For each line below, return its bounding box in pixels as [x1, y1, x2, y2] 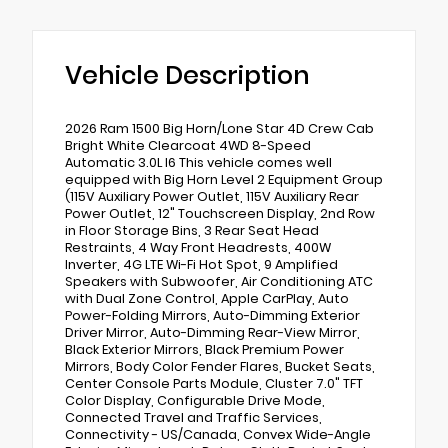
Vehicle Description [65, 57, 310, 93]
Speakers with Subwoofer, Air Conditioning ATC [65, 272, 373, 290]
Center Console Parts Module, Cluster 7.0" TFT [65, 374, 363, 392]
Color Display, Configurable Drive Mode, [65, 391, 325, 409]
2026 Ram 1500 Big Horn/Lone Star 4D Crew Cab [65, 119, 374, 137]
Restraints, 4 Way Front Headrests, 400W [65, 238, 331, 256]
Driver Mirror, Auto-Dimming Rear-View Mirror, [65, 323, 360, 341]
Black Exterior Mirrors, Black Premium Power [65, 340, 344, 358]
